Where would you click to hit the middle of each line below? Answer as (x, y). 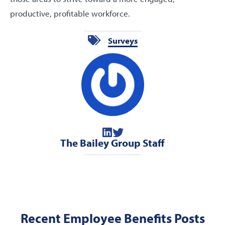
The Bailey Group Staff (113, 143)
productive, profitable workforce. (70, 14)
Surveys (123, 41)
